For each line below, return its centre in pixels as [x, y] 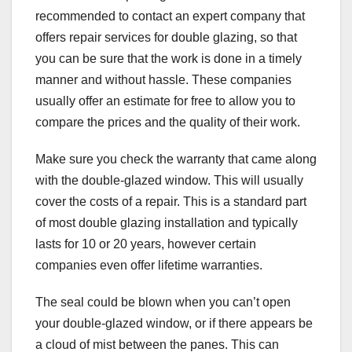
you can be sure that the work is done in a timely [169, 59]
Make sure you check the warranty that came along [176, 159]
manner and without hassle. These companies [163, 80]
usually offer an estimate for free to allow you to [165, 101]
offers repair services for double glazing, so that [166, 38]
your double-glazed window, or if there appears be [174, 324]
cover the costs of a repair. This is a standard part [171, 202]
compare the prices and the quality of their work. [168, 123]
